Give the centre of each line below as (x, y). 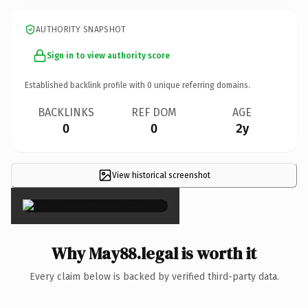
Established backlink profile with (86, 85)
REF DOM (154, 112)
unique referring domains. (201, 85)
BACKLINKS (66, 112)
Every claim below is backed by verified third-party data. (154, 276)
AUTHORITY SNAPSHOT (81, 29)
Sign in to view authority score (108, 55)
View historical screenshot (161, 175)
